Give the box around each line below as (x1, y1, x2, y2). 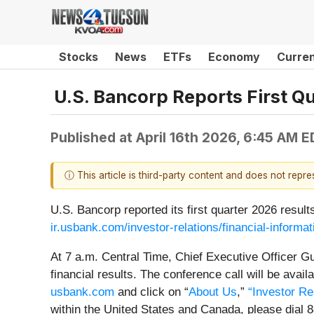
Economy (208, 50, 260, 64)
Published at (50, 128, 136, 146)
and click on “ (114, 285, 189, 299)
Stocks (59, 50, 98, 64)
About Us (189, 285, 237, 299)
